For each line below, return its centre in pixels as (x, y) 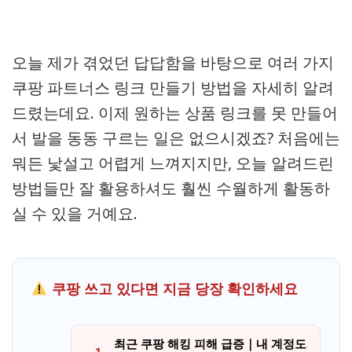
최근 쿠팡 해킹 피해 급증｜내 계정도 (210, 344)
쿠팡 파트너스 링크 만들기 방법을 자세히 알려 (173, 88)
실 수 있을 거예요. (75, 213)
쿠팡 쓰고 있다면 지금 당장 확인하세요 (172, 289)
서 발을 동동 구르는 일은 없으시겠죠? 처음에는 (176, 138)
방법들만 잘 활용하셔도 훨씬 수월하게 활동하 (171, 188)
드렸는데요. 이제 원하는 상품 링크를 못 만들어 (175, 113)
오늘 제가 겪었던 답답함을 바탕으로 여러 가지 (173, 62)
